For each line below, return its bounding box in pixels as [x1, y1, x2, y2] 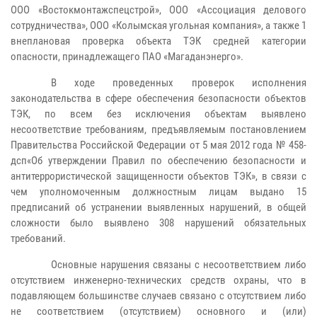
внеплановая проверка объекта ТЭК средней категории [11, 35, 306, 47]
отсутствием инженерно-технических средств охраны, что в [11, 274, 306, 287]
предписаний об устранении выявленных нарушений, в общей [11, 201, 306, 214]
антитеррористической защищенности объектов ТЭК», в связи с [11, 170, 306, 183]
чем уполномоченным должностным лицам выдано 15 [11, 185, 306, 198]
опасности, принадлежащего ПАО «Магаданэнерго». [11, 50, 243, 63]
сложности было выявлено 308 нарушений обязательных [11, 217, 306, 229]
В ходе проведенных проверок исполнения [50, 76, 306, 89]
